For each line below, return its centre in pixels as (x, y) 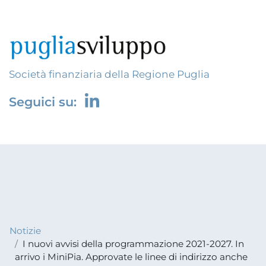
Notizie (26, 231)
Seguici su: (45, 102)
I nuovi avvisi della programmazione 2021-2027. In (133, 244)
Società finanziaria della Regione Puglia (109, 74)
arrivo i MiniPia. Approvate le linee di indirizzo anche (131, 257)
